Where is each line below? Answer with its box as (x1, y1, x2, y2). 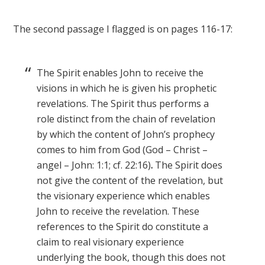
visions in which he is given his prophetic (37, 82, 217, 95)
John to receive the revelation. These (37, 205, 200, 218)
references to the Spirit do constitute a (37, 220, 209, 233)
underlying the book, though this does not (37, 251, 226, 264)
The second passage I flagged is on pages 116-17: (13, 22, 233, 35)
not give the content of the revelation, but (37, 174, 224, 187)
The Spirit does (155, 159, 223, 172)
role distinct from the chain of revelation (37, 112, 216, 125)
